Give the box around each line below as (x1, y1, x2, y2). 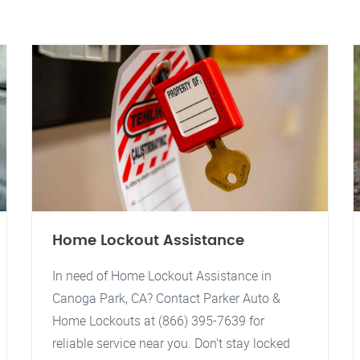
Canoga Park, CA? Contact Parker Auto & (52, 289, 280, 307)
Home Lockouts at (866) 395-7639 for (52, 312, 264, 329)
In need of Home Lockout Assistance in (52, 267, 272, 284)
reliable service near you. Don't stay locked (52, 334, 290, 352)
